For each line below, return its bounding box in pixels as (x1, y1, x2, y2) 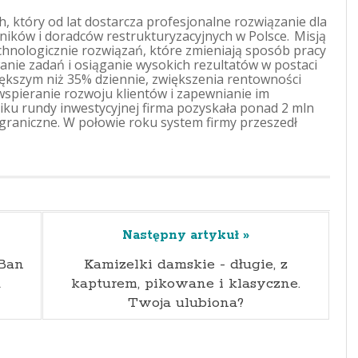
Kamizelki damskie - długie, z (84, 256, 288, 273)
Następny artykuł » (122, 227, 249, 244)
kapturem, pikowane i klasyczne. (71, 275, 300, 292)
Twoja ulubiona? (128, 294, 244, 312)
